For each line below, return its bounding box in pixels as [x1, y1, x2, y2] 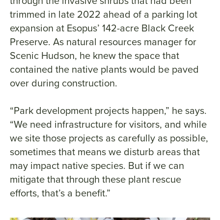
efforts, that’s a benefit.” [10, 186, 110, 201]
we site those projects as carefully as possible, [10, 131, 208, 146]
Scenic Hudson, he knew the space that [10, 48, 179, 63]
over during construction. [10, 76, 117, 91]
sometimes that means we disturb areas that [10, 144, 200, 160]
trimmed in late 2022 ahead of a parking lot [10, 7, 197, 22]
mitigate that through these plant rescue [10, 172, 181, 187]
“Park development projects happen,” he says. [10, 103, 207, 118]
